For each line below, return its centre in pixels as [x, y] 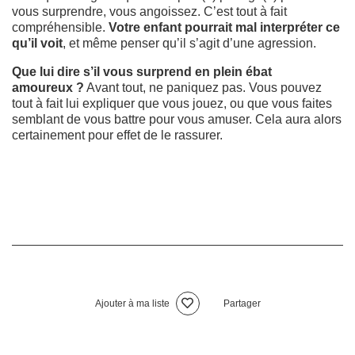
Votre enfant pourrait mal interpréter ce [224, 27]
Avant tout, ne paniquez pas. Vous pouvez [203, 87]
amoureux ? [48, 87]
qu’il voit [37, 43]
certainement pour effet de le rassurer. [117, 135]
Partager [242, 303]
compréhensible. [60, 27]
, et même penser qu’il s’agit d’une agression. [189, 43]
